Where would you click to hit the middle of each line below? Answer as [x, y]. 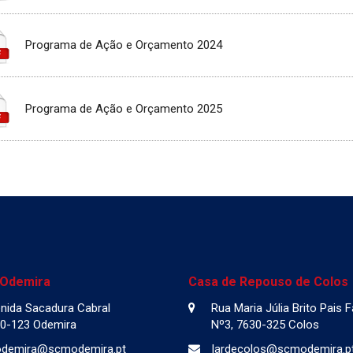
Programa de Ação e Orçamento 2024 [124, 45]
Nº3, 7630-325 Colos [265, 324]
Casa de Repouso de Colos [268, 281]
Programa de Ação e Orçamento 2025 [124, 108]
